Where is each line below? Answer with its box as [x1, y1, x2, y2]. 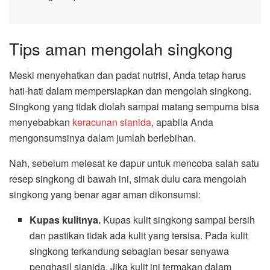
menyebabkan [9, 115, 72, 130]
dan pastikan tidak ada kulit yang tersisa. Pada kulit [30, 228, 248, 243]
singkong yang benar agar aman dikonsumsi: [9, 187, 201, 202]
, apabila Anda [151, 115, 213, 130]
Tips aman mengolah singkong [9, 36, 233, 60]
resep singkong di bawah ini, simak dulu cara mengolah [9, 172, 246, 186]
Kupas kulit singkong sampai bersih [103, 213, 256, 227]
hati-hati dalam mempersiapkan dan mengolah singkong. [9, 84, 251, 98]
